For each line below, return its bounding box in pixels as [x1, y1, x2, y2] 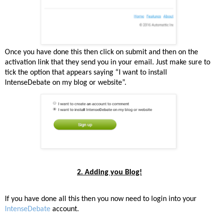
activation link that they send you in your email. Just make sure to [5, 58, 210, 66]
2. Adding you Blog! [77, 169, 142, 177]
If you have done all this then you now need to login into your [5, 195, 197, 203]
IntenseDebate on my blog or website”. [5, 78, 126, 87]
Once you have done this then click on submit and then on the [5, 48, 198, 56]
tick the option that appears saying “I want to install [5, 68, 167, 77]
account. [50, 205, 79, 213]
